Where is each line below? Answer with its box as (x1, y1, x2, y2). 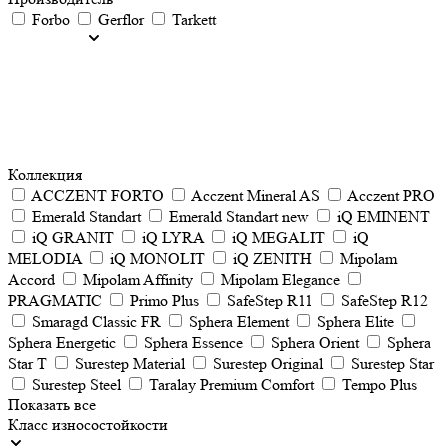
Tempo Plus (342, 375, 417, 394)
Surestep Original (213, 354, 323, 373)
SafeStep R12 (341, 291, 428, 310)
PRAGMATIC (8, 291, 102, 310)
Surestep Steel (32, 375, 121, 394)
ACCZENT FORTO (31, 186, 164, 205)
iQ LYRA (142, 228, 204, 247)
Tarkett (172, 10, 216, 29)
